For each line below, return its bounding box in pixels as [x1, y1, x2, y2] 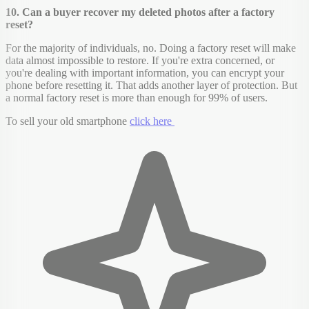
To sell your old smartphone [6, 115, 130, 128]
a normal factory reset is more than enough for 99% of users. [6, 92, 268, 104]
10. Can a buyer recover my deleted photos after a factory [6, 6, 275, 19]
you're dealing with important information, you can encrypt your [6, 67, 284, 79]
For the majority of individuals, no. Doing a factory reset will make [6, 42, 296, 54]
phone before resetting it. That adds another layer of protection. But [6, 79, 297, 92]
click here [130, 115, 175, 128]
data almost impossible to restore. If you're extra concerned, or [6, 54, 275, 67]
